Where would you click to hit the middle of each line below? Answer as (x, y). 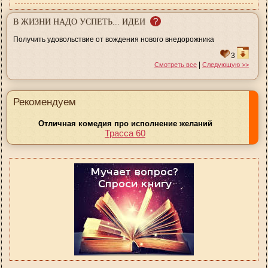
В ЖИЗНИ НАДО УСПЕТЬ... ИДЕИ (79, 22)
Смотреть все (176, 64)
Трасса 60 (125, 133)
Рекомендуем (45, 102)
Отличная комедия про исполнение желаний (125, 123)
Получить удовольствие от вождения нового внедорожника (114, 39)
